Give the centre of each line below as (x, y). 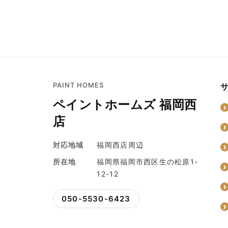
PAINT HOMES (79, 85)
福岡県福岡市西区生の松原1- (148, 161)
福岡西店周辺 (120, 145)
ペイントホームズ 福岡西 (125, 104)
